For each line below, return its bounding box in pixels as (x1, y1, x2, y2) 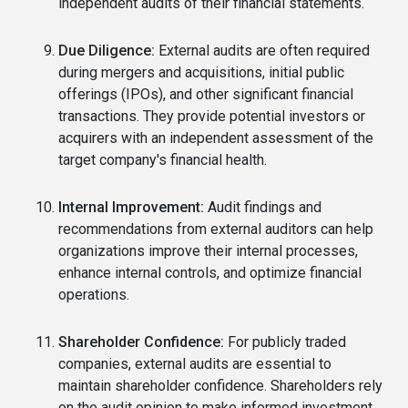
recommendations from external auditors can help (58, 220, 373, 239)
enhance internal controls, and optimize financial (58, 264, 362, 282)
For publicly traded (224, 333, 346, 352)
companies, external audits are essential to (58, 355, 331, 373)
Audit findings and (204, 199, 321, 217)
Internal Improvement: (58, 199, 204, 217)
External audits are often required (155, 42, 370, 60)
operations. (58, 286, 129, 304)
